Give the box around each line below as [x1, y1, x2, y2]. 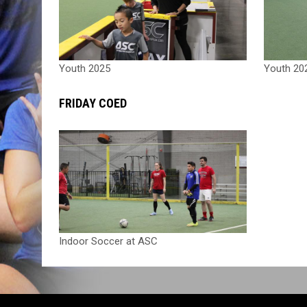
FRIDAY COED [58, 95, 127, 110]
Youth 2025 [58, 62, 110, 75]
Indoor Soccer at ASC [58, 235, 158, 248]
